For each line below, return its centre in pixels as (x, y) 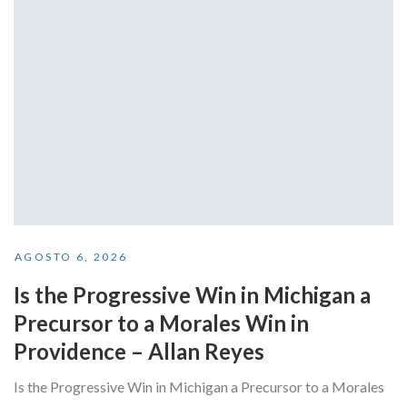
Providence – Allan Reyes (139, 351)
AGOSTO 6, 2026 (71, 256)
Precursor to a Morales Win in (161, 323)
